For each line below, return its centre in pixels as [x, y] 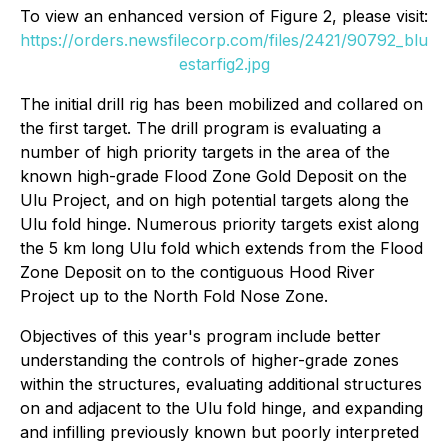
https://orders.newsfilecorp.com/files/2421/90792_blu [224, 40]
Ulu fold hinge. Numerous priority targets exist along [219, 224]
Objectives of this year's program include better [200, 336]
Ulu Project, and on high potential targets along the [214, 200]
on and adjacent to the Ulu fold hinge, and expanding [221, 408]
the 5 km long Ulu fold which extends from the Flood [221, 248]
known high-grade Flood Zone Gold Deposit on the [213, 176]
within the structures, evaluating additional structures [221, 384]
